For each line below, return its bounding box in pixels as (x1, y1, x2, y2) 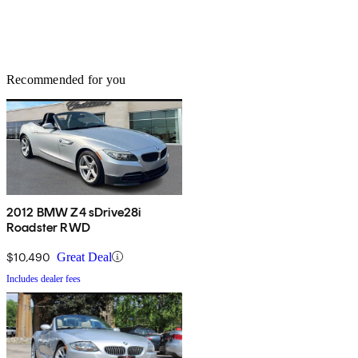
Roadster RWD (6, 219, 90, 235)
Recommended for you (6, 72, 126, 86)
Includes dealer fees (6, 272, 81, 284)
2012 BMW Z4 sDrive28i (6, 204, 141, 220)
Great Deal (57, 249, 112, 264)
